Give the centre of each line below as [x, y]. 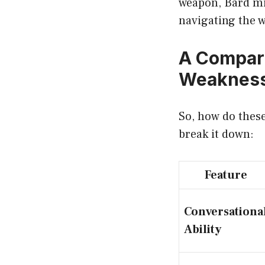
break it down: [216, 134]
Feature [226, 175]
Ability [203, 229]
